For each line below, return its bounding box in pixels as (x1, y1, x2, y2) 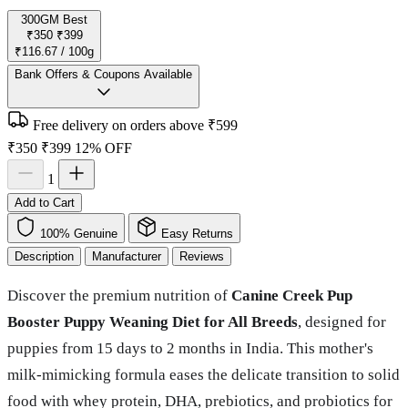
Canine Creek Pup (231, 287, 352, 305)
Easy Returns (161, 227, 233, 241)
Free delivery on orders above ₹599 (33, 117, 238, 134)
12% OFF (75, 140, 132, 157)
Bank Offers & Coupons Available (15, 67, 192, 82)
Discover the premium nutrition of (7, 287, 231, 305)
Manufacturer (92, 250, 161, 264)
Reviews (179, 250, 224, 264)
